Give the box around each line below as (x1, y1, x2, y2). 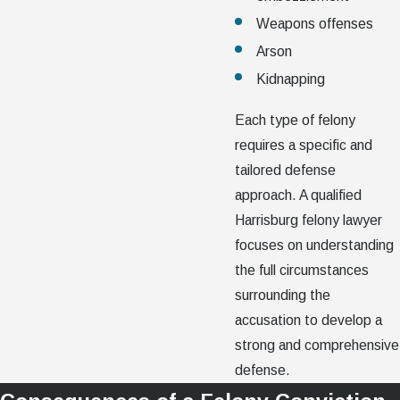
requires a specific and (235, 137, 373, 153)
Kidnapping (255, 71, 325, 87)
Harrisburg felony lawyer (235, 212, 383, 228)
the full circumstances (235, 262, 370, 278)
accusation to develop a (235, 312, 383, 328)
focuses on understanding (235, 237, 395, 253)
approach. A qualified (235, 187, 362, 203)
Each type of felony (235, 112, 356, 128)
